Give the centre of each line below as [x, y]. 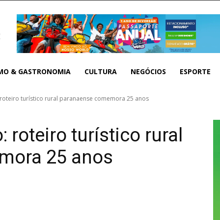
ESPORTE [195, 71]
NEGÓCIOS [148, 71]
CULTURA [101, 71]
